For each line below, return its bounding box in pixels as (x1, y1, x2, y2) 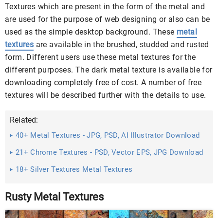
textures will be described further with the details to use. (5, 91, 206, 100)
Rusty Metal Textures (5, 191, 104, 203)
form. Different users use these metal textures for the (5, 53, 196, 62)
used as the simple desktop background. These (5, 27, 177, 36)
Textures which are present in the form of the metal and (5, 2, 205, 11)
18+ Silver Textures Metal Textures (16, 165, 133, 174)
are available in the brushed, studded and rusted (34, 40, 209, 49)
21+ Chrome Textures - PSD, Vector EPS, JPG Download (16, 148, 203, 157)
